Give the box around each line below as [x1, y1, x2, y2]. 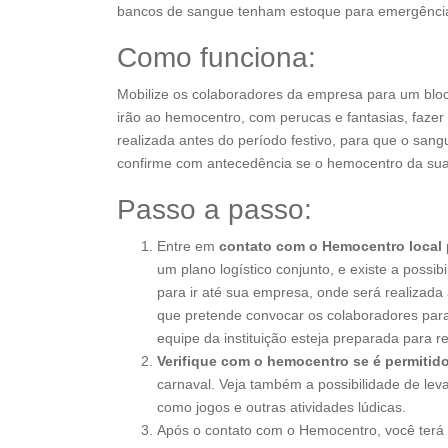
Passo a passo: [117, 194, 312, 225]
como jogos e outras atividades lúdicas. [157, 399, 406, 415]
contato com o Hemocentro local [215, 238, 442, 254]
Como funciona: [117, 42, 316, 73]
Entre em [157, 238, 215, 254]
